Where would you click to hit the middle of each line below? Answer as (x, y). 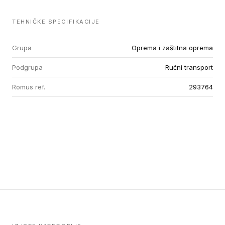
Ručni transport (189, 67)
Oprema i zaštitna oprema (172, 48)
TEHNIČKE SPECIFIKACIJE (56, 22)
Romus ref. (29, 87)
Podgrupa (27, 67)
